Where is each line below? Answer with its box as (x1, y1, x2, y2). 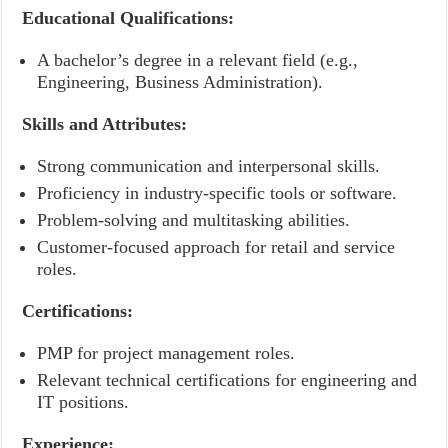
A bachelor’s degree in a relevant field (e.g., (37, 50, 359, 70)
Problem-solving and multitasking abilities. (37, 210, 351, 230)
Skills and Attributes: (22, 114, 188, 134)
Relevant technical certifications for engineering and (37, 370, 418, 390)
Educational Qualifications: (22, 8, 235, 28)
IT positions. (37, 392, 130, 412)
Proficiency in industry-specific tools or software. (37, 183, 398, 203)
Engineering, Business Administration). (37, 72, 324, 92)
